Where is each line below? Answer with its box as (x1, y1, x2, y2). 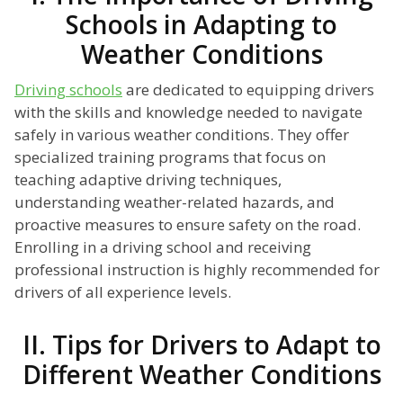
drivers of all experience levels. (14, 282, 231, 303)
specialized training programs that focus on (14, 147, 326, 168)
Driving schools (14, 79, 122, 101)
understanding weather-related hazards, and (14, 192, 335, 213)
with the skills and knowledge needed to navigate (14, 102, 363, 123)
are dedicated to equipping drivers (122, 79, 374, 101)
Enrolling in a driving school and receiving (14, 237, 311, 258)
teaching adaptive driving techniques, (14, 169, 282, 191)
